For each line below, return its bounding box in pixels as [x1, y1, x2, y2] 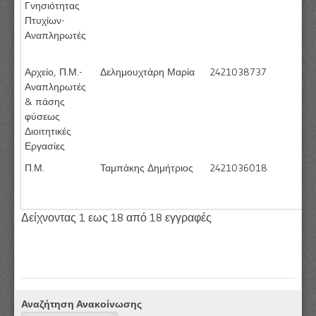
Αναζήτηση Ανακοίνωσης [21, 298, 142, 310]
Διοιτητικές [25, 124, 71, 138]
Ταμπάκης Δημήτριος [100, 161, 193, 174]
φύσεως [25, 109, 60, 123]
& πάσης [25, 95, 65, 108]
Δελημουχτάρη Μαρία [100, 65, 195, 78]
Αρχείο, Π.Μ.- [25, 65, 83, 78]
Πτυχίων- [25, 13, 65, 27]
